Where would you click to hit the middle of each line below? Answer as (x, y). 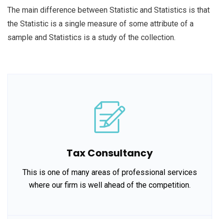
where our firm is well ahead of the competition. (110, 185)
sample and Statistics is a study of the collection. (91, 38)
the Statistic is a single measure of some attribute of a (100, 24)
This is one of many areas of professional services (110, 173)
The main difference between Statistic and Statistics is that (109, 10)
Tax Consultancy (110, 153)
